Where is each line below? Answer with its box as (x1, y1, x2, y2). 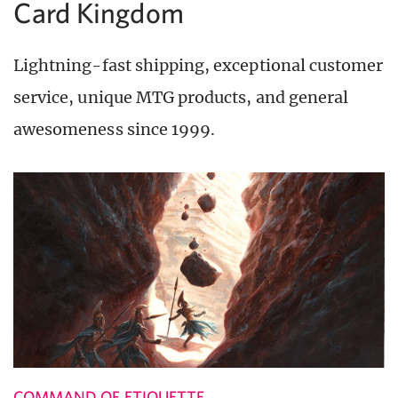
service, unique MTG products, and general (13, 87, 349, 108)
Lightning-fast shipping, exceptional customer (13, 55, 384, 76)
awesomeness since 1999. (13, 119, 216, 140)
